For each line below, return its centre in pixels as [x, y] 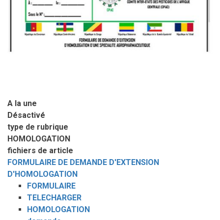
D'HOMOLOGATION [42, 174]
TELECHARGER [54, 197]
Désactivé [26, 115]
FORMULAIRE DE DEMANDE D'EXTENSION [83, 162]
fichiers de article [40, 150]
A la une [22, 103]
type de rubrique [38, 127]
